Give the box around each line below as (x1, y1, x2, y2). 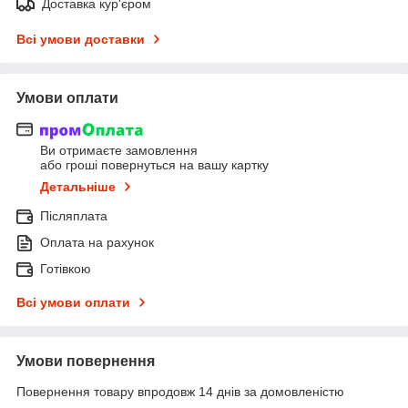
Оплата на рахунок (40, 235, 154, 250)
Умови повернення (16, 353, 155, 370)
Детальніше (40, 179, 116, 195)
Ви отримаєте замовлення (40, 143, 198, 158)
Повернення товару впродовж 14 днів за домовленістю (16, 384, 344, 400)
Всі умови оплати (16, 295, 130, 311)
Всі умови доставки (16, 32, 145, 46)
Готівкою (40, 261, 91, 277)
